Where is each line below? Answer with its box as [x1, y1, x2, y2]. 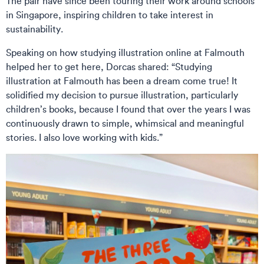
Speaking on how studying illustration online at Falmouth [6, 47, 245, 59]
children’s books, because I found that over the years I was [6, 103, 250, 115]
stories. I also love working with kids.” [6, 131, 165, 144]
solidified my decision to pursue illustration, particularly [6, 89, 238, 101]
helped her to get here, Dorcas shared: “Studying [6, 61, 212, 73]
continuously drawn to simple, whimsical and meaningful [6, 117, 244, 130]
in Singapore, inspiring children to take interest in [6, 9, 213, 21]
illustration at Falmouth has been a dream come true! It [6, 75, 237, 87]
